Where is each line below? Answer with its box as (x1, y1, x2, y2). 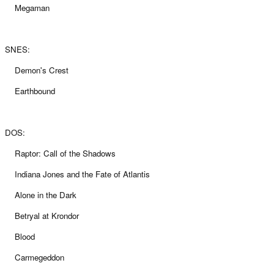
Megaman (5, 2, 52, 14)
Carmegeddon (5, 251, 64, 264)
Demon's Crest (5, 64, 68, 76)
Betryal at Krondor (5, 210, 79, 222)
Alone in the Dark (5, 189, 76, 201)
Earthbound (5, 85, 55, 97)
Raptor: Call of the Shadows (5, 147, 116, 160)
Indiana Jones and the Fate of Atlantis (5, 168, 152, 180)
